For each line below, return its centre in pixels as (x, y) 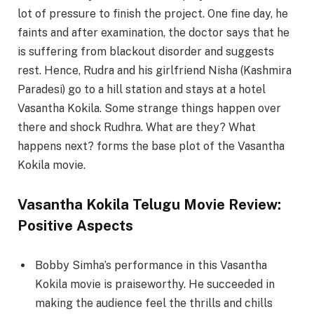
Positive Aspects (75, 225)
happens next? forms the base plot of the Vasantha (151, 146)
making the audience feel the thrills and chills (154, 303)
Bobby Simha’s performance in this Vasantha (151, 266)
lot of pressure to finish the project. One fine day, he (153, 13)
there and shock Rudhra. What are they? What (137, 127)
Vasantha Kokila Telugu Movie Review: (149, 204)
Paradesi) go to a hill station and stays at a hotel (142, 89)
